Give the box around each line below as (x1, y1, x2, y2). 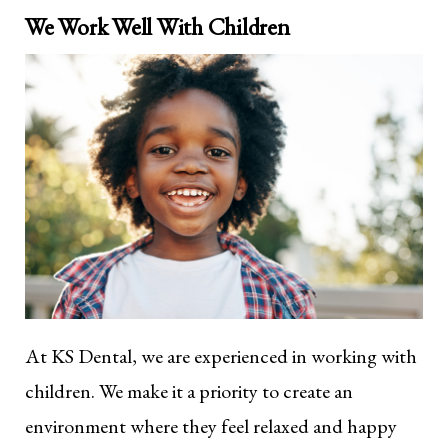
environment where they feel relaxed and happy (25, 413, 397, 440)
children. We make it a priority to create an (25, 378, 353, 405)
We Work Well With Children (25, 11, 290, 43)
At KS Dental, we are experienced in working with (25, 343, 417, 370)
